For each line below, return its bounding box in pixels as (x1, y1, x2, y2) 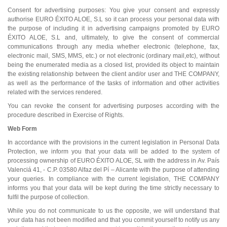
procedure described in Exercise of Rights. (8, 111, 124, 119)
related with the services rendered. (8, 88, 102, 96)
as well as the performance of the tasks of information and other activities (8, 79, 219, 87)
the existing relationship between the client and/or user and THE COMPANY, (8, 70, 219, 78)
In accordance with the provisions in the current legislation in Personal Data (8, 138, 219, 146)
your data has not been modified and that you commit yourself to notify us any (8, 216, 219, 223)
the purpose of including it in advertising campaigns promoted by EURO (8, 24, 219, 32)
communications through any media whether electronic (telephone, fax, (8, 43, 219, 50)
